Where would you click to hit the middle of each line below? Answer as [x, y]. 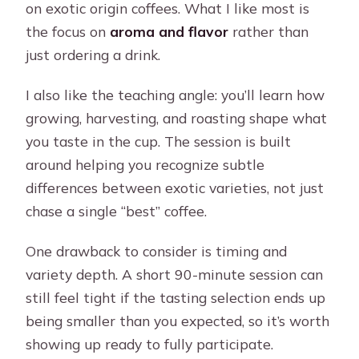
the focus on [68, 32]
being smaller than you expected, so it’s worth [178, 321]
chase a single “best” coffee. [117, 211]
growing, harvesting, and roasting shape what [177, 118]
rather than [269, 32]
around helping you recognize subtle [145, 165]
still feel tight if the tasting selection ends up [176, 298]
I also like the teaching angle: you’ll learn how [175, 95]
